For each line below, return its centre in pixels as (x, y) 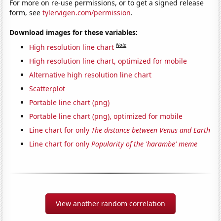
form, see (26, 12)
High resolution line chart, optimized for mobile (108, 61)
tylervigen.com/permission (87, 12)
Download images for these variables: (74, 32)
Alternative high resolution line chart (91, 74)
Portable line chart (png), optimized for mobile (106, 116)
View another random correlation (110, 203)
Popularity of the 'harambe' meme (145, 144)
